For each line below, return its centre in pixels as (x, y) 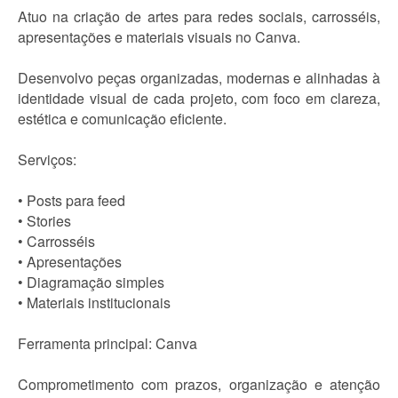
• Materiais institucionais (94, 302)
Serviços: (47, 159)
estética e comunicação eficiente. (122, 119)
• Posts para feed (72, 200)
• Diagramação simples (91, 282)
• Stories (44, 221)
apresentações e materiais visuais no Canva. (159, 37)
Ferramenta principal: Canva (107, 343)
